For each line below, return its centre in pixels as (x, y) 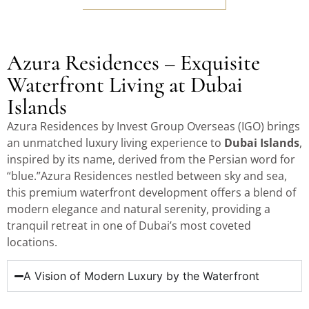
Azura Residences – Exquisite (133, 62)
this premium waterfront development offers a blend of (151, 192)
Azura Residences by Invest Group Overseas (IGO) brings (153, 126)
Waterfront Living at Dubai (125, 84)
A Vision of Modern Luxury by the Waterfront (142, 276)
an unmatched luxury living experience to (116, 142)
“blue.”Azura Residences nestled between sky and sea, (147, 176)
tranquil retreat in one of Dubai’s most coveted (129, 225)
